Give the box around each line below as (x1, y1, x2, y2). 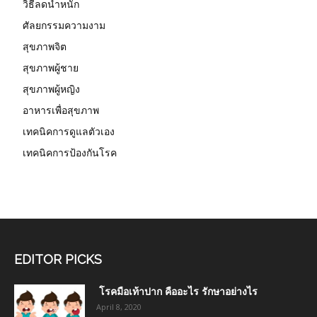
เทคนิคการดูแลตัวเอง (23, 124, 115, 138)
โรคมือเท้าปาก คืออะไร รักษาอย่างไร (96, 285, 258, 297)
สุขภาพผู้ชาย (23, 60, 79, 74)
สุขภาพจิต (23, 39, 67, 53)
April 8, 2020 (96, 301, 142, 312)
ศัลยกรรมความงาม (23, 18, 105, 32)
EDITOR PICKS (14, 251, 102, 267)
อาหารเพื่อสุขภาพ (23, 103, 99, 117)
